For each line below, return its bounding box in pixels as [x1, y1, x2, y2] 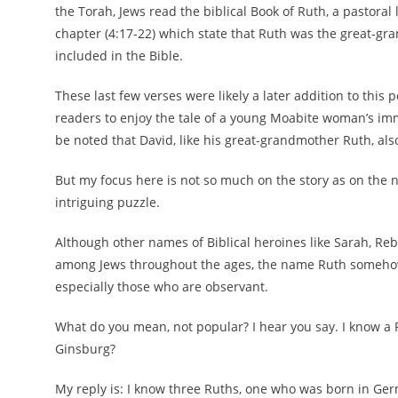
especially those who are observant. [55, 278, 268, 295]
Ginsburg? [55, 340, 115, 357]
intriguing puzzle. [55, 194, 160, 211]
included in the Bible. [55, 47, 183, 64]
